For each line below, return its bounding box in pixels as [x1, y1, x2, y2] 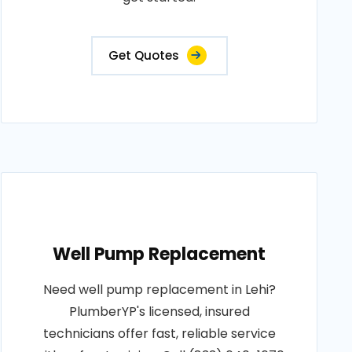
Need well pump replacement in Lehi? [42, 280, 276, 299]
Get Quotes [108, 47, 179, 64]
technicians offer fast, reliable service [42, 324, 276, 343]
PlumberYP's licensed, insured [68, 302, 250, 321]
